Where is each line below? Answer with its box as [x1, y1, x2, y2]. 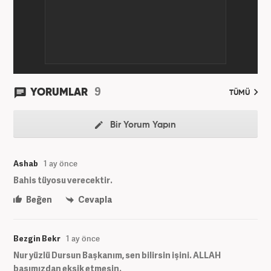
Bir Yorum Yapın [108, 120, 176, 129]
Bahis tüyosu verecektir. [13, 174, 113, 186]
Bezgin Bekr [13, 232, 60, 244]
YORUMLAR [30, 87, 90, 98]
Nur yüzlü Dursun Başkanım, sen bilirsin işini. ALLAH [13, 249, 221, 261]
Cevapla [77, 193, 112, 205]
